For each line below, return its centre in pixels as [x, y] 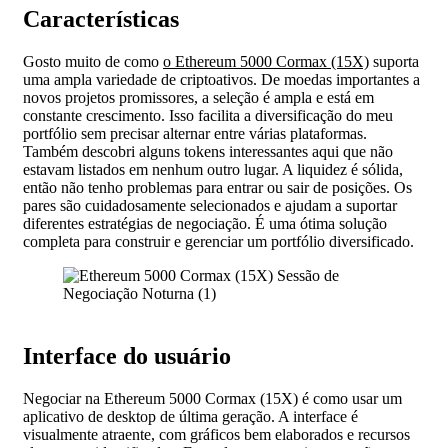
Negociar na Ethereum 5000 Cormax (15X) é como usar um [212, 398]
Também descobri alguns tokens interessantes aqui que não [208, 152]
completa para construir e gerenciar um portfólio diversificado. [218, 242]
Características [101, 19]
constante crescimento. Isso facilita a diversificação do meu [208, 116]
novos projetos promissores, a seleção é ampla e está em [198, 98]
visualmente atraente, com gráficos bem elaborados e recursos [216, 434]
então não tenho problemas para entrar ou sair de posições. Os [217, 188]
